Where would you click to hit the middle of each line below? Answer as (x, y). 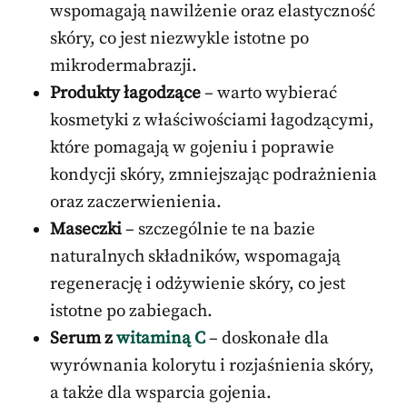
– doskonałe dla (267, 339)
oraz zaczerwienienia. (136, 203)
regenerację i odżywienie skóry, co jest (198, 284)
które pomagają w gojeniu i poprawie (192, 148)
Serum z (83, 339)
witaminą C (161, 339)
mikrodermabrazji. (124, 66)
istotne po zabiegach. (131, 312)
